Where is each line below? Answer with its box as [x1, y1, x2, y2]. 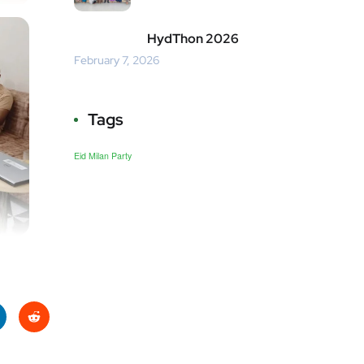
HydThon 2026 [147, 30, 239, 48]
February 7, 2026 [74, 53, 159, 68]
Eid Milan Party [74, 149, 132, 162]
